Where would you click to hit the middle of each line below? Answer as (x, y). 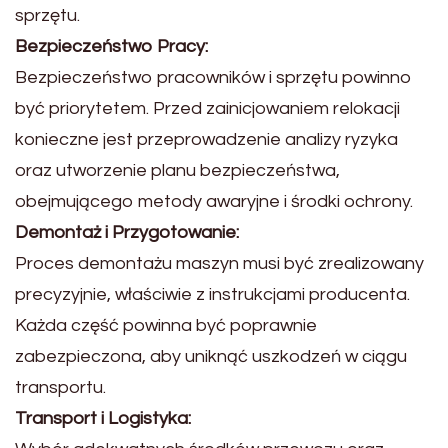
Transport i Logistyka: (103, 418)
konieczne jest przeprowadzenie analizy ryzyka (206, 139)
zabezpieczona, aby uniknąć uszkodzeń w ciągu (211, 356)
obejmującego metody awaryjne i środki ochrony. (214, 201)
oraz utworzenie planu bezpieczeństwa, (177, 170)
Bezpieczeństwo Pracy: (111, 46)
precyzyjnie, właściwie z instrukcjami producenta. (212, 294)
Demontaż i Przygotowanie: (127, 232)
